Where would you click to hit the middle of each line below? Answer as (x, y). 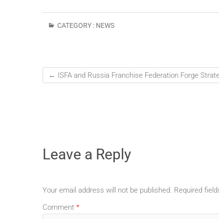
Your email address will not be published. (107, 190)
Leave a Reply (87, 154)
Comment (59, 208)
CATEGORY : (76, 26)
